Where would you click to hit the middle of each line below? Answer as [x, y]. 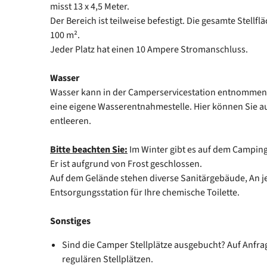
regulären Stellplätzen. [108, 259]
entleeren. [72, 121]
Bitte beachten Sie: [89, 149]
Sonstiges [70, 221]
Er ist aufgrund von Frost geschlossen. [126, 164]
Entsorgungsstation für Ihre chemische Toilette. [145, 192]
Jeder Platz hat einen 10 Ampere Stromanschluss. [149, 49]
